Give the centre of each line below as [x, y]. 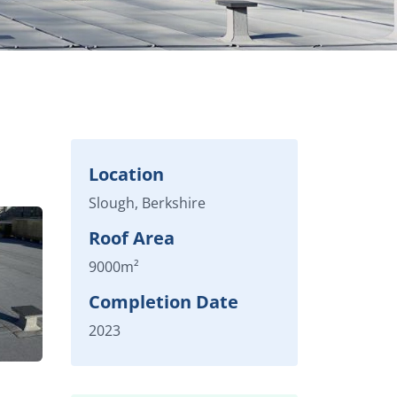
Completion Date [163, 302]
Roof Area [132, 238]
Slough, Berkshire [147, 203]
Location [126, 174]
